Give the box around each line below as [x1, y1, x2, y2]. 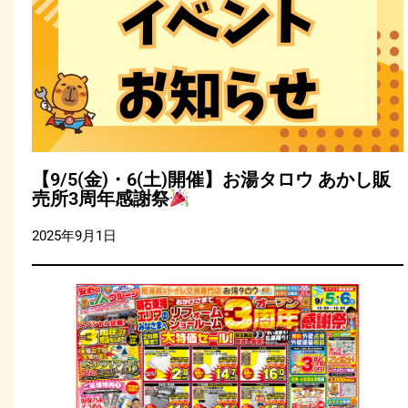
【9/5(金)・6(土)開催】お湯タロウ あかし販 [32, 168, 391, 191]
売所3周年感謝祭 [32, 188, 169, 210]
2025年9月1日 [32, 228, 117, 245]
